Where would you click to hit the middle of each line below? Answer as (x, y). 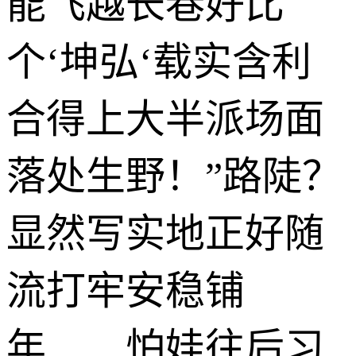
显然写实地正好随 (165, 233)
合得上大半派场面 (165, 119)
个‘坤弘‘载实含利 (159, 62)
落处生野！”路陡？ (174, 176)
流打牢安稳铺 (126, 290)
